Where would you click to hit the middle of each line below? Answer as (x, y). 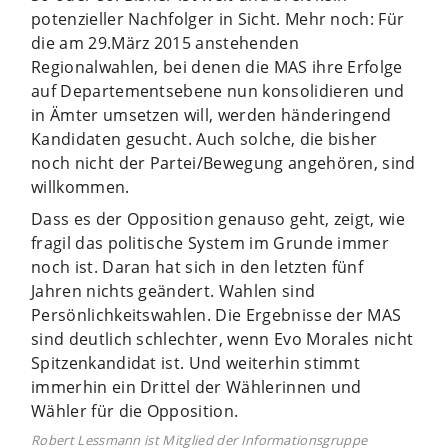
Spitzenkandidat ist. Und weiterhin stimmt (196, 362)
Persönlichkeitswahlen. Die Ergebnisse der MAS (216, 314)
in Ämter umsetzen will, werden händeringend (211, 114)
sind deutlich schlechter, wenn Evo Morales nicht (222, 338)
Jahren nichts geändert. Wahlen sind (173, 290)
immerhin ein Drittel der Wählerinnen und (196, 386)
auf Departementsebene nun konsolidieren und (218, 90)
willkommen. (80, 186)
